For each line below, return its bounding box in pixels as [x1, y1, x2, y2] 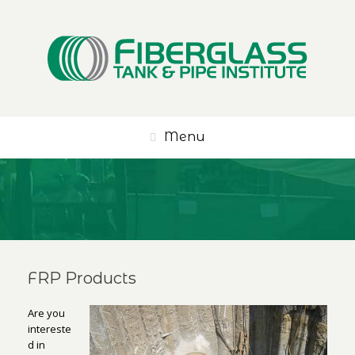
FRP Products [28, 269, 136, 288]
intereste [28, 322, 71, 336]
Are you [28, 306, 65, 320]
